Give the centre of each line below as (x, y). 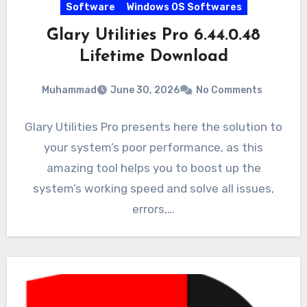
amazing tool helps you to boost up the (153, 168)
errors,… (153, 209)
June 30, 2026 (145, 90)
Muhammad (69, 90)
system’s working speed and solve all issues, (153, 189)
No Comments (229, 90)
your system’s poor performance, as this (153, 148)
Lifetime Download (153, 57)
